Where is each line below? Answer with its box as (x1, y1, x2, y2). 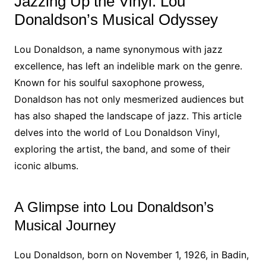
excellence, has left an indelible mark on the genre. (14, 60, 242, 72)
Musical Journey (14, 217, 116, 233)
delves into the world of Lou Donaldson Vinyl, (14, 126, 220, 138)
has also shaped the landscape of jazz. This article (14, 110, 242, 122)
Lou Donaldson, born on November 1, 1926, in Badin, (14, 249, 249, 261)
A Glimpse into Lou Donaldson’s (14, 199, 214, 215)
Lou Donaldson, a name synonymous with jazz (14, 43, 223, 55)
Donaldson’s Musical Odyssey (14, 11, 218, 28)
